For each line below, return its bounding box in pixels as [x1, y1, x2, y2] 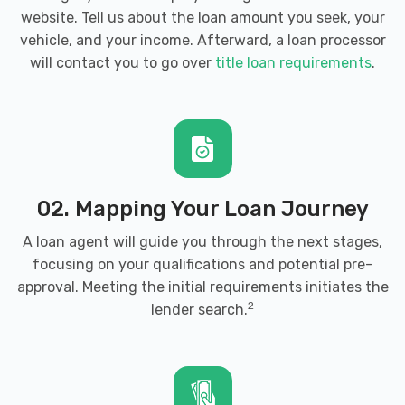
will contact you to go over [30, 54, 215, 71]
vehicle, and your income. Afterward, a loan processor [19, 32, 386, 49]
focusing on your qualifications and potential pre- [33, 256, 372, 273]
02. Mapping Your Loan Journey [36, 196, 369, 221]
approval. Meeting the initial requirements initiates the [16, 278, 389, 296]
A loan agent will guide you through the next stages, [23, 233, 382, 250]
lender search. [151, 301, 248, 318]
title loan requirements [215, 54, 372, 71]
